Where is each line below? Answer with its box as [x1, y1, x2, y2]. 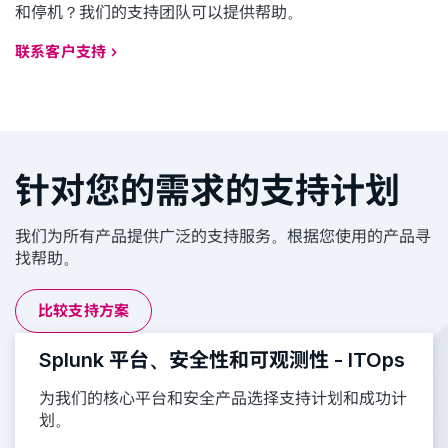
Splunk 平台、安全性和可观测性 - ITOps [39, 348, 405, 372]
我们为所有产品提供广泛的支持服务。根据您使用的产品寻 [15, 226, 431, 246]
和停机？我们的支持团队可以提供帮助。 [15, 2, 303, 22]
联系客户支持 [15, 42, 107, 61]
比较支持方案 [38, 301, 130, 320]
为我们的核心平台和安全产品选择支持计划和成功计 [39, 388, 407, 408]
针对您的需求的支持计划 [15, 169, 400, 211]
